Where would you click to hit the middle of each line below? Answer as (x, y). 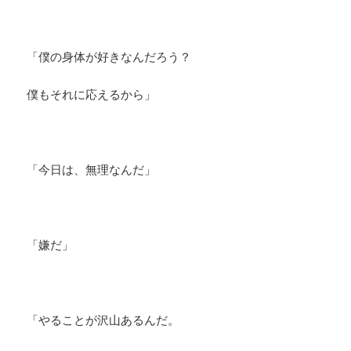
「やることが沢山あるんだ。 (103, 320)
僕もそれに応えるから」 (92, 94)
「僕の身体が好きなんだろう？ (109, 57)
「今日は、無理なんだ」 (92, 170)
